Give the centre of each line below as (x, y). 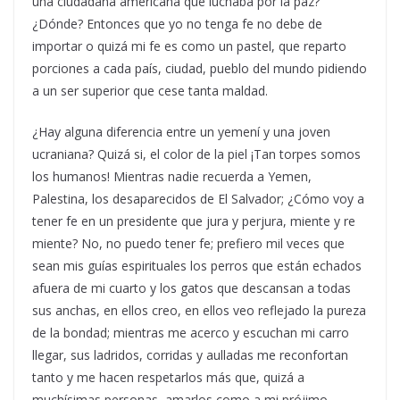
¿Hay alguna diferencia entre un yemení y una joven (181, 132)
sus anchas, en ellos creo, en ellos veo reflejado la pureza (199, 311)
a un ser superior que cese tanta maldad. (150, 91)
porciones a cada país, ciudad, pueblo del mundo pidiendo (200, 69)
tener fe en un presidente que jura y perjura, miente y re (194, 221)
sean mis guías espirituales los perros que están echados (197, 266)
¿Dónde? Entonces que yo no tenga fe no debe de (177, 24)
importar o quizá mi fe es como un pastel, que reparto (189, 46)
